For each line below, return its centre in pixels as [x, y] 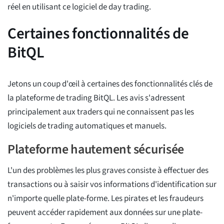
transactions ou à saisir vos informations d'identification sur [112, 185]
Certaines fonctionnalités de [98, 34]
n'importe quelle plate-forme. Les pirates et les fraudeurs [105, 199]
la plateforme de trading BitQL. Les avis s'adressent [96, 98]
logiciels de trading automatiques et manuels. [87, 126]
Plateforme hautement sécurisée [96, 149]
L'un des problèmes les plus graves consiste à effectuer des [108, 171]
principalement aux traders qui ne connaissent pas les [101, 112]
